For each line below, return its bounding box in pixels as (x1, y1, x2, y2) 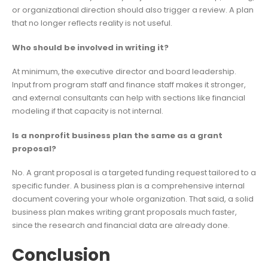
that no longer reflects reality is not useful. (12, 17, 172, 29)
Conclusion (12, 243, 110, 267)
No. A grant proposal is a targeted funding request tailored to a (12, 167, 256, 179)
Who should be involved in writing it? (12, 41, 169, 53)
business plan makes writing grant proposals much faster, (12, 206, 237, 218)
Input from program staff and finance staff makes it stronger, (12, 79, 246, 91)
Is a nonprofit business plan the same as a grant (12, 129, 223, 141)
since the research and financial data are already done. (12, 220, 230, 232)
